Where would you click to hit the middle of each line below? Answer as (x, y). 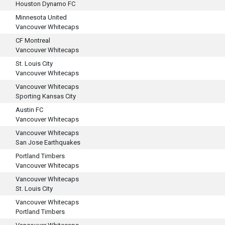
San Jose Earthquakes (48, 142)
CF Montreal (33, 40)
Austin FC (29, 110)
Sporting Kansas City (46, 96)
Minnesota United (41, 17)
